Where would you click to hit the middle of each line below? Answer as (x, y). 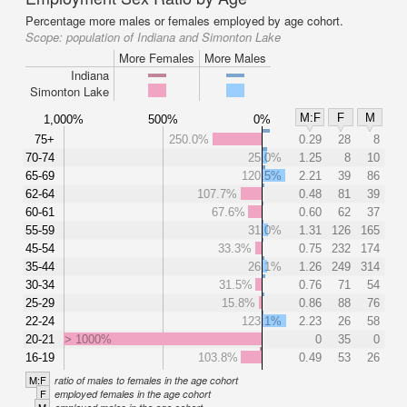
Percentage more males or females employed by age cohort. (184, 20)
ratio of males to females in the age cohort (146, 380)
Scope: (46, 37)
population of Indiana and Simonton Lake (174, 37)
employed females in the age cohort (133, 394)
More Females (157, 58)
